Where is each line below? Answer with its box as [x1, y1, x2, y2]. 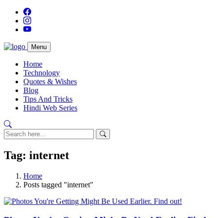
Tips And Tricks [23, 95, 73, 103]
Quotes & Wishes [23, 77, 77, 86]
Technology [23, 69, 60, 77]
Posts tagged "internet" [23, 180, 93, 189]
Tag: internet [4, 148, 69, 162]
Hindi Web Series [23, 104, 77, 112]
